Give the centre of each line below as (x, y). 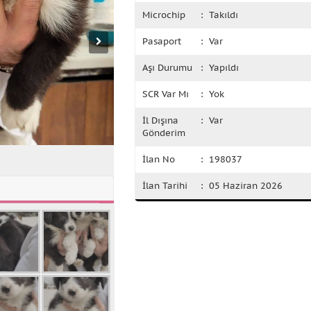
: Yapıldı (220, 68)
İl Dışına (160, 120)
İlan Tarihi (165, 186)
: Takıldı (220, 15)
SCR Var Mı (166, 94)
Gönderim (164, 133)
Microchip (164, 15)
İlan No (159, 159)
